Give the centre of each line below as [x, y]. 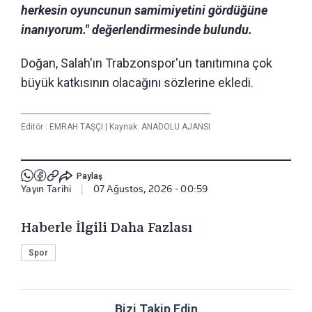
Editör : [35, 126]
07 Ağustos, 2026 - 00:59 [150, 188]
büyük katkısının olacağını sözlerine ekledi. [137, 82]
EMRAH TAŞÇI [77, 126]
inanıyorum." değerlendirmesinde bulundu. [136, 29]
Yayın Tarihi [46, 188]
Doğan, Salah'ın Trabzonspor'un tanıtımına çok [147, 63]
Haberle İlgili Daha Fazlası [107, 227]
